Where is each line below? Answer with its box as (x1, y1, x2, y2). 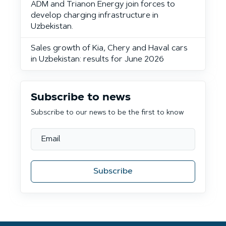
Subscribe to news (31, 92, 131, 103)
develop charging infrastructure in (31, 12, 158, 20)
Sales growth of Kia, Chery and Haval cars (31, 44, 188, 53)
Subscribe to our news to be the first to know (31, 109, 184, 117)
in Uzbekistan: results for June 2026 (31, 55, 164, 64)
